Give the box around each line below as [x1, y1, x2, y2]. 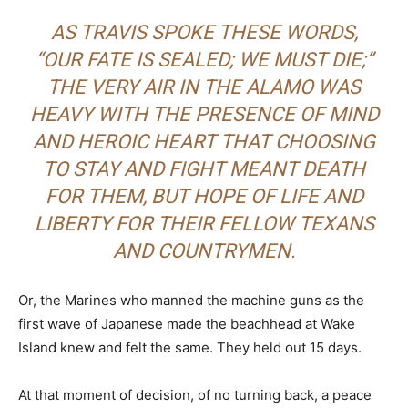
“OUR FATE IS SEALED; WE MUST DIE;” [35, 48, 373, 71]
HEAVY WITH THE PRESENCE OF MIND [29, 103, 379, 126]
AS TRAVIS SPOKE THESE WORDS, [50, 21, 358, 44]
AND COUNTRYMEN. [112, 240, 296, 262]
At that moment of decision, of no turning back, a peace [18, 386, 372, 403]
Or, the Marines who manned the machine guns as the [18, 291, 364, 309]
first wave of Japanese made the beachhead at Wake [18, 315, 355, 332]
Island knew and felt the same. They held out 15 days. [18, 339, 362, 356]
